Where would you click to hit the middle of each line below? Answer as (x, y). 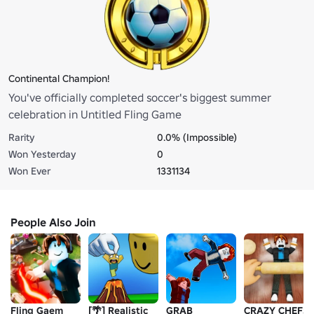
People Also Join (53, 222)
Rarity (21, 137)
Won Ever (29, 171)
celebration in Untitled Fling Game (95, 114)
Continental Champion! (59, 78)
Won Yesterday (42, 154)
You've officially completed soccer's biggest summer (140, 97)
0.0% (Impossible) (197, 137)
